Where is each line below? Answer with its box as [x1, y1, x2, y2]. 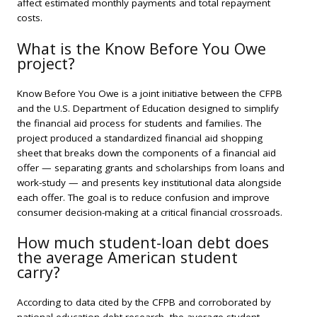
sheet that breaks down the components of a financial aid [17, 146, 276, 159]
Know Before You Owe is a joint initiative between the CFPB [17, 86, 282, 100]
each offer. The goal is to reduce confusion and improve [17, 190, 270, 204]
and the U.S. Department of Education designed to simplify [17, 101, 279, 115]
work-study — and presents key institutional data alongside [17, 175, 282, 189]
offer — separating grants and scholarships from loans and [17, 161, 284, 174]
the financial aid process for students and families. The [17, 116, 262, 129]
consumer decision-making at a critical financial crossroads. [17, 205, 282, 219]
